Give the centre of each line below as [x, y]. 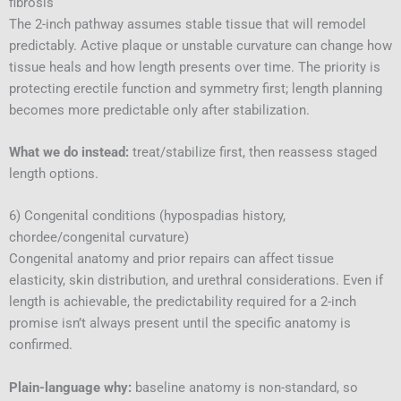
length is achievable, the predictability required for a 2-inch [183, 302]
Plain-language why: [70, 387]
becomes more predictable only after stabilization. [159, 110]
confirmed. [41, 345]
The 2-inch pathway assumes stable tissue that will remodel [188, 24]
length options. [54, 173]
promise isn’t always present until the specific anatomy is [180, 324]
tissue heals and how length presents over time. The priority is [195, 67]
